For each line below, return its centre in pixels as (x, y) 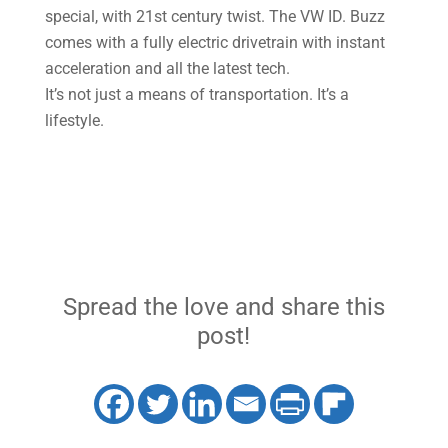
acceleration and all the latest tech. (167, 68)
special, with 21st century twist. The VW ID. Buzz (214, 16)
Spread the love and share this (223, 307)
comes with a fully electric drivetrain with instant (214, 42)
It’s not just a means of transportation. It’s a (196, 94)
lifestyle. (74, 120)
